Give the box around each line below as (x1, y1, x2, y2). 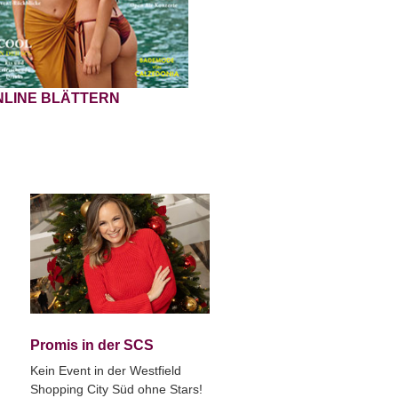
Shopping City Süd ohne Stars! (29, 381, 203, 396)
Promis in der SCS (29, 337, 154, 353)
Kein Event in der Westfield (29, 362, 181, 378)
